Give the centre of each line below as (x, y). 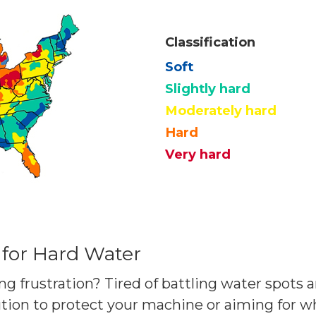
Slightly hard (208, 88)
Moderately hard (221, 110)
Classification (210, 42)
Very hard (198, 154)
